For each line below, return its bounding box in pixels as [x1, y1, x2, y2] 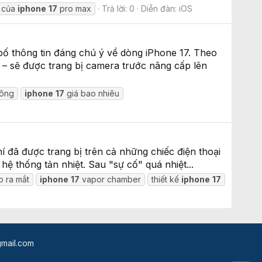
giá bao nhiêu [64, 88, 120, 99]
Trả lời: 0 [102, 4, 135, 13]
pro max [57, 4, 92, 13]
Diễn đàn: [141, 4, 180, 13]
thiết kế [151, 174, 182, 185]
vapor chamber [80, 174, 142, 185]
